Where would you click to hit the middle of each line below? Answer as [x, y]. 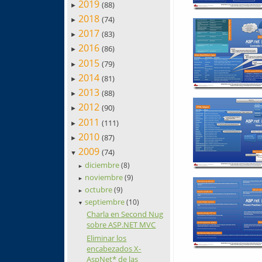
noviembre [105, 177]
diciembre [103, 165]
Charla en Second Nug [125, 214]
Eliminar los [107, 238]
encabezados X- [114, 248]
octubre [100, 189]
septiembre [106, 201]
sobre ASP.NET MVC [121, 224]
